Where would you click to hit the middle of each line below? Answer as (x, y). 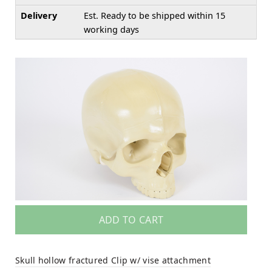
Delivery (39, 15)
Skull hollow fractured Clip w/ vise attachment (113, 260)
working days (111, 29)
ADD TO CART (131, 220)
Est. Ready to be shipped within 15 (155, 15)
